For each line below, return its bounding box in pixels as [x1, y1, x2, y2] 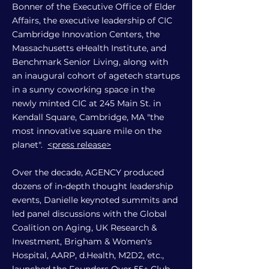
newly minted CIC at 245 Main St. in [12, 98, 161, 109]
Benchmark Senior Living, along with [12, 56, 168, 67]
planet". [12, 139, 47, 150]
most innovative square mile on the [12, 125, 162, 136]
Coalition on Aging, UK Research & [12, 222, 157, 233]
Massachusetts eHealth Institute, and [12, 43, 166, 53]
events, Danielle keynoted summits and [12, 195, 178, 205]
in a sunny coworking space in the [12, 84, 155, 95]
